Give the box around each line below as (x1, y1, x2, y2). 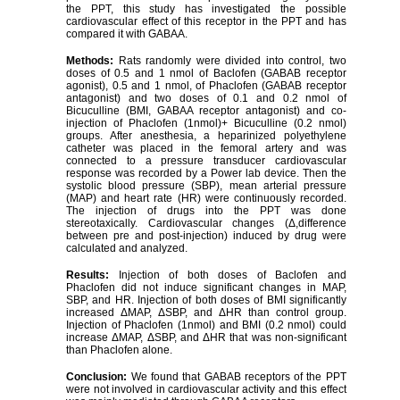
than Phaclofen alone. (66, 343, 173, 356)
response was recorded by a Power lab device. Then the (66, 166, 346, 179)
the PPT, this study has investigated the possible (66, 2, 346, 15)
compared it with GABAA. (66, 27, 188, 40)
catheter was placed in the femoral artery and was (66, 141, 346, 154)
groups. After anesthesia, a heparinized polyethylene (66, 129, 346, 142)
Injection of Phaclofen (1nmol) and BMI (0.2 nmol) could (66, 318, 346, 331)
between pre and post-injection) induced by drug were (66, 229, 346, 242)
